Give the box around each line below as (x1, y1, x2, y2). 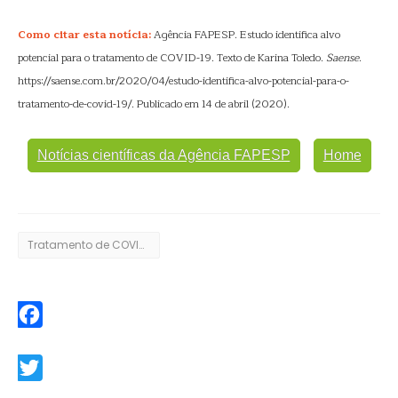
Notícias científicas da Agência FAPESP (36, 147, 291, 163)
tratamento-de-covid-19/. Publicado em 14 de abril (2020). (18, 95, 290, 113)
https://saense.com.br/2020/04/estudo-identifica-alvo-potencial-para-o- (18, 72, 349, 90)
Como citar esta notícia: (18, 26, 151, 44)
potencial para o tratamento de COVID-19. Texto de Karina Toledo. (18, 49, 326, 67)
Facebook (16, 330, 71, 351)
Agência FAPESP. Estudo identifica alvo (151, 26, 340, 44)
